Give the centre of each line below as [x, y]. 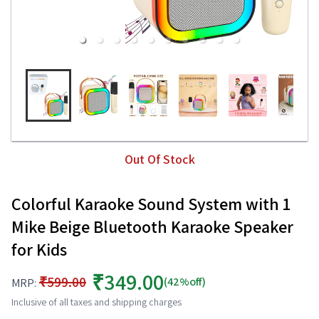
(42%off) [185, 282]
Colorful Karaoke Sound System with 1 [151, 204]
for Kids [39, 249]
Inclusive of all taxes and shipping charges [96, 302]
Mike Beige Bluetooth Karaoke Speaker [152, 226]
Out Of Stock [159, 159]
